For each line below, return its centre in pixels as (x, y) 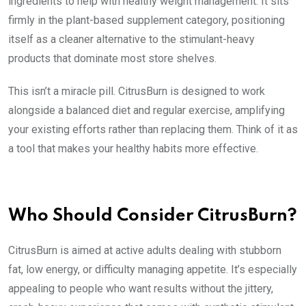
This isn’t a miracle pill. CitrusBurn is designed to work (137, 91)
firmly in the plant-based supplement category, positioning (147, 20)
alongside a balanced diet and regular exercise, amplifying (147, 110)
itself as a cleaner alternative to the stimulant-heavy (131, 39)
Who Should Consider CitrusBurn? (153, 216)
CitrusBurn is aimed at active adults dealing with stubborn (145, 250)
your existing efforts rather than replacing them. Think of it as (153, 129)
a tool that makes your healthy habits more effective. (133, 148)
